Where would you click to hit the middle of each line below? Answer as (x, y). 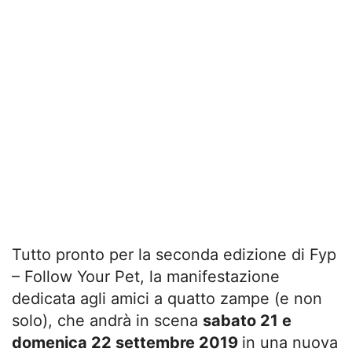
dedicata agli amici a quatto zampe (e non (167, 298)
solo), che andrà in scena (107, 320)
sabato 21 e (247, 320)
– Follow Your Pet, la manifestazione (146, 276)
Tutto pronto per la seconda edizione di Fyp (174, 254)
